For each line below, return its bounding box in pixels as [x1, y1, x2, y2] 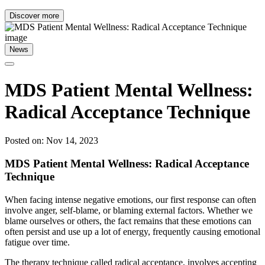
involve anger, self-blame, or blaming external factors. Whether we [5, 205, 253, 215]
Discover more [9, 11, 59, 21]
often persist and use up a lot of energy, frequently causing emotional [5, 226, 260, 237]
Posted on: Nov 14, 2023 [5, 135, 98, 146]
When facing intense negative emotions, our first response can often [5, 194, 256, 205]
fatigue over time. [5, 237, 72, 247]
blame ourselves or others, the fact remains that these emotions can [5, 215, 251, 226]
